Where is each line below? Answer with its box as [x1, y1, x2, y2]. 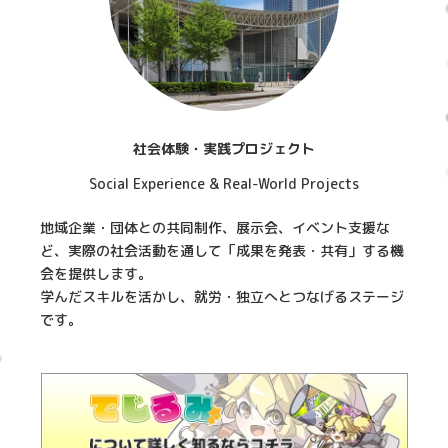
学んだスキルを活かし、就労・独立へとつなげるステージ [40, 286, 405, 306]
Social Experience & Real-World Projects [89, 173, 359, 193]
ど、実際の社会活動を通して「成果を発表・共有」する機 [40, 240, 405, 260]
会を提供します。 [40, 263, 153, 283]
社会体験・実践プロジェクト [133, 138, 315, 158]
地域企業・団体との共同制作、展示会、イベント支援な [40, 217, 391, 237]
